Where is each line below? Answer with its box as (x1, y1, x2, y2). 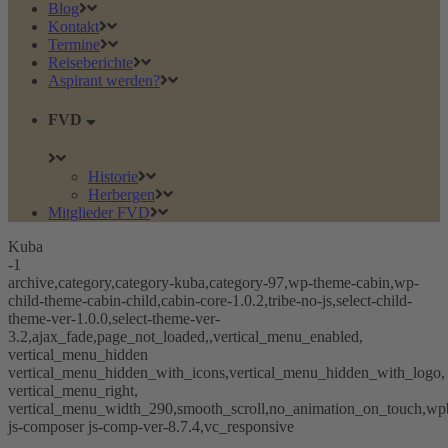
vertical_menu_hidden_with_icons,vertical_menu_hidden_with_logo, (8, 364, 445, 382)
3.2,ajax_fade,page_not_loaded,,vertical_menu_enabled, (8, 328, 363, 346)
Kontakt (48, 17, 99, 35)
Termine (48, 35, 100, 53)
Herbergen (88, 186, 155, 204)
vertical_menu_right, (8, 382, 138, 400)
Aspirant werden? (48, 71, 160, 89)
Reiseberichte (48, 53, 133, 71)
